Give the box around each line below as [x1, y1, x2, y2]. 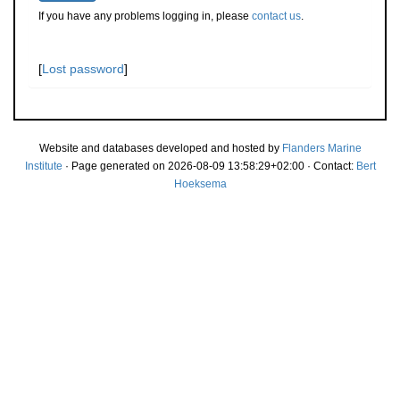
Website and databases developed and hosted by [38, 142, 282, 154]
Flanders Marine [281, 142, 362, 154]
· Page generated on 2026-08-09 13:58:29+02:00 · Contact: [62, 160, 356, 172]
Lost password [42, 62, 124, 76]
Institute [24, 160, 62, 172]
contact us [252, 10, 301, 22]
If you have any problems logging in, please [38, 10, 252, 22]
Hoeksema [173, 178, 227, 190]
